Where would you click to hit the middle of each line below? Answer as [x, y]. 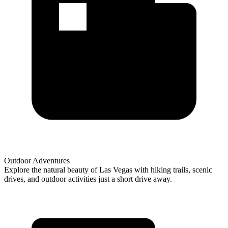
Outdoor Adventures [37, 160]
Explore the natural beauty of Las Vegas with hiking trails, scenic [108, 169]
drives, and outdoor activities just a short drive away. [88, 179]
